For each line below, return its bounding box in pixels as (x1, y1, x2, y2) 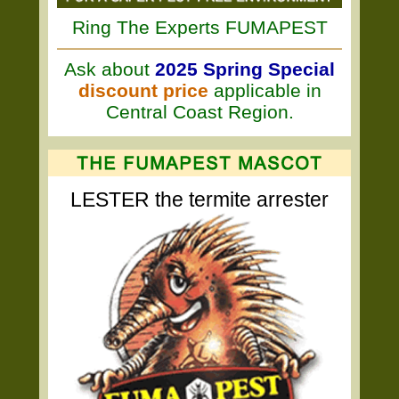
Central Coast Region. (105, 102, 294, 122)
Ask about (64, 59, 155, 79)
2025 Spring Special (155, 59, 335, 79)
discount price (77, 80, 208, 101)
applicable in (208, 80, 322, 101)
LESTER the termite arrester (70, 188, 329, 211)
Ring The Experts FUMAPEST (71, 17, 328, 37)
